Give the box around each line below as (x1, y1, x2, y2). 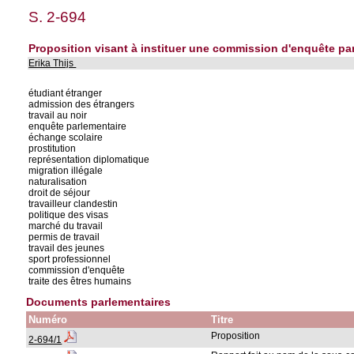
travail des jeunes (28, 243, 105, 254)
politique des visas (28, 209, 109, 220)
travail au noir (28, 110, 88, 121)
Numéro (28, 314, 68, 326)
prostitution (28, 143, 77, 154)
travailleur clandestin (28, 198, 119, 209)
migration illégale (28, 165, 104, 176)
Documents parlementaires (26, 296, 171, 308)
